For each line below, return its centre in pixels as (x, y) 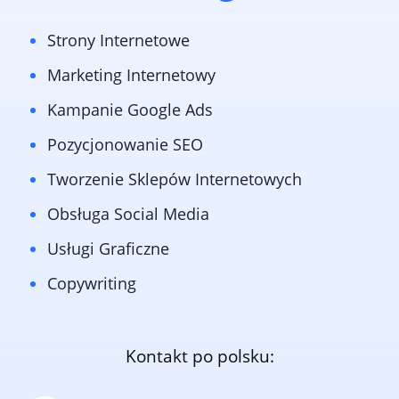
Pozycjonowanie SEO (125, 145)
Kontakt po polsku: (199, 357)
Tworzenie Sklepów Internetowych (174, 179)
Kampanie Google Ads (130, 110)
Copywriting (91, 284)
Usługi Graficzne (108, 249)
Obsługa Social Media (128, 214)
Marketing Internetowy (131, 75)
